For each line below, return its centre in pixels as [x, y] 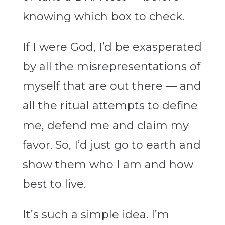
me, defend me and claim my [105, 126]
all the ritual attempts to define [110, 106]
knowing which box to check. [103, 17]
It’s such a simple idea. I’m [96, 215]
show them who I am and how [108, 165]
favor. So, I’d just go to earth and [111, 145]
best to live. [54, 184]
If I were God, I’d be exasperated [112, 47]
